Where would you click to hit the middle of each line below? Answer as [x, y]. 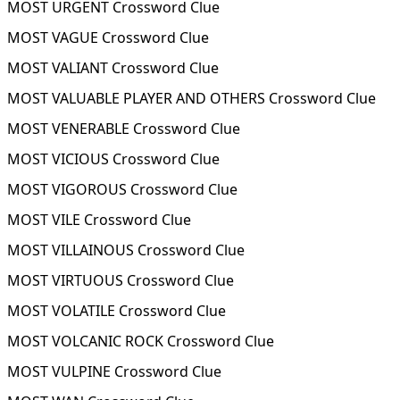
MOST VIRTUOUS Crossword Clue [121, 280]
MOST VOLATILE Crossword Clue [117, 311]
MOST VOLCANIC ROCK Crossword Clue [141, 341]
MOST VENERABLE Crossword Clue [124, 129]
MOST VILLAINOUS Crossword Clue [126, 250]
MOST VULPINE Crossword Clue [114, 371]
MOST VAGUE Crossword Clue [108, 37]
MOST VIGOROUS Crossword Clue [122, 189]
